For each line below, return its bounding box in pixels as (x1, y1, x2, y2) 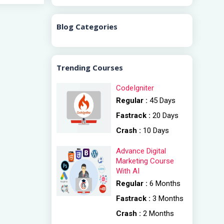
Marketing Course (116, 156, 174, 165)
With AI (116, 166, 140, 175)
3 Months (152, 194, 184, 203)
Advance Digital (116, 146, 166, 155)
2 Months (143, 209, 174, 218)
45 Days (149, 96, 176, 105)
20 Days (152, 111, 179, 120)
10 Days (143, 126, 169, 135)
